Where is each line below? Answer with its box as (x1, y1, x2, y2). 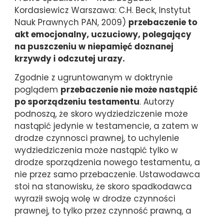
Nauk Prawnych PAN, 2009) (15, 16, 128, 28)
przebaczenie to (128, 16, 197, 28)
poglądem (15, 83, 61, 95)
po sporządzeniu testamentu (15, 95, 139, 108)
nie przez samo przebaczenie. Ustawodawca (15, 168, 200, 180)
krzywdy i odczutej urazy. (15, 52, 125, 64)
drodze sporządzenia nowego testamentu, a (15, 156, 200, 168)
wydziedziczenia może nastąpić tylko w (15, 144, 178, 156)
